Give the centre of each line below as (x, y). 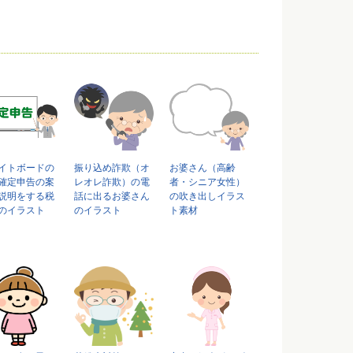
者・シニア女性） (207, 182)
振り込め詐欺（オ (112, 168)
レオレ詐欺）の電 (112, 182)
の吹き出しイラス (207, 196)
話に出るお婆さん (112, 196)
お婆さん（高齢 (203, 168)
